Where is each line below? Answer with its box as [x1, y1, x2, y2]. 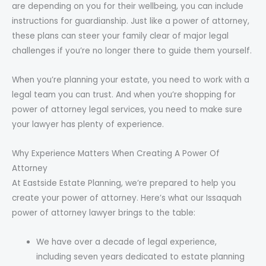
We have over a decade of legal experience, [36, 236, 217, 248]
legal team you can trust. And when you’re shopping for [12, 88, 236, 100]
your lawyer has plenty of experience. [12, 118, 164, 130]
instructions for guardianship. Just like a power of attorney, [12, 15, 249, 27]
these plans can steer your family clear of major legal [12, 30, 229, 42]
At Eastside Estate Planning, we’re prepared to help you [12, 177, 236, 189]
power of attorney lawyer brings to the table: [12, 207, 195, 218]
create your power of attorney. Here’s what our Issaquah [12, 192, 242, 204]
